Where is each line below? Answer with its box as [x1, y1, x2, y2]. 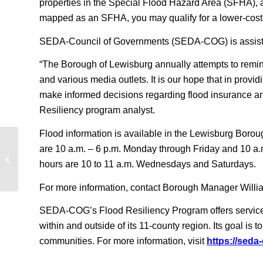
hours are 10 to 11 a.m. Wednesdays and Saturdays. [39, 159, 256, 169]
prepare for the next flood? [21, 160, 110, 170]
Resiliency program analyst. [39, 105, 155, 116]
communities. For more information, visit [39, 236, 207, 247]
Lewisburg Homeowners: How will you [21, 148, 148, 157]
